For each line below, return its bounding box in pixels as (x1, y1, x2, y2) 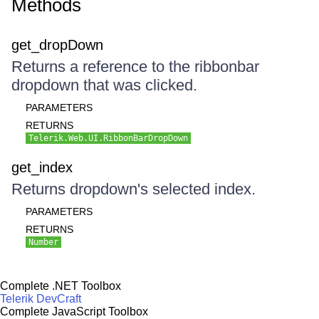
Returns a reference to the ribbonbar (11, 58, 259, 75)
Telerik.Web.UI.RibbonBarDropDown (28, 133, 188, 143)
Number (28, 237, 58, 247)
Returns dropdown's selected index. (11, 180, 256, 198)
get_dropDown (11, 37, 103, 53)
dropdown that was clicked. (11, 76, 197, 94)
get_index (11, 159, 73, 175)
